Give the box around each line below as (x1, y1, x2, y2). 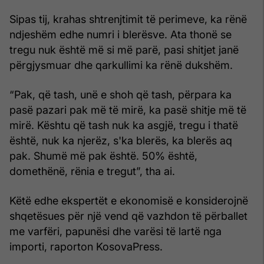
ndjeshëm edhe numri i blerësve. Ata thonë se (9, 28, 232, 41)
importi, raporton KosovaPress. (9, 240, 163, 253)
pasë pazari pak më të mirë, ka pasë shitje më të (9, 103, 246, 116)
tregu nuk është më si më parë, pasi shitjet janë (9, 43, 239, 56)
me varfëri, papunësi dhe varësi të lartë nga (9, 225, 222, 237)
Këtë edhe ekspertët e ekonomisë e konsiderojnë (9, 194, 248, 207)
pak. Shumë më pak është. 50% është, (9, 149, 197, 162)
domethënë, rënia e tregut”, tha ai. (9, 164, 175, 177)
